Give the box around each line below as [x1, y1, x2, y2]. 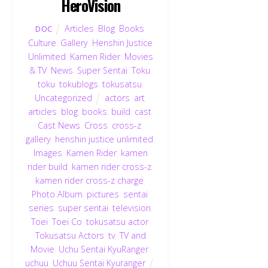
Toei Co [51, 216, 82, 228]
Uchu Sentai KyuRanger [59, 243, 149, 255]
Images [33, 147, 62, 159]
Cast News [38, 120, 81, 132]
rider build [28, 161, 68, 173]
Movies [124, 51, 153, 63]
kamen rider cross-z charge [35, 175, 144, 187]
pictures [86, 188, 119, 200]
